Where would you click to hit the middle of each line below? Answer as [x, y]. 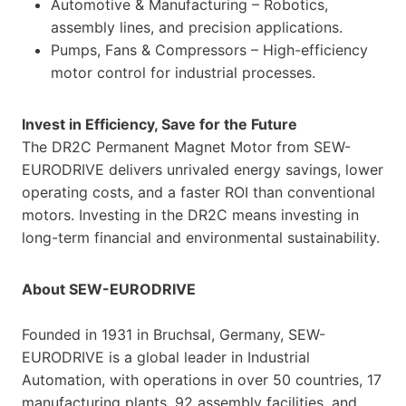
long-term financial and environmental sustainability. [201, 237]
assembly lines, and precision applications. [197, 27]
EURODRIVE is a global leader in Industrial [166, 357]
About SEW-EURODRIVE [109, 289]
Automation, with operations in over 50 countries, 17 [202, 379]
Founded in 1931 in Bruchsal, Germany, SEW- [174, 334]
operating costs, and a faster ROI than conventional [198, 192]
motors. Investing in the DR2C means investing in [190, 214]
